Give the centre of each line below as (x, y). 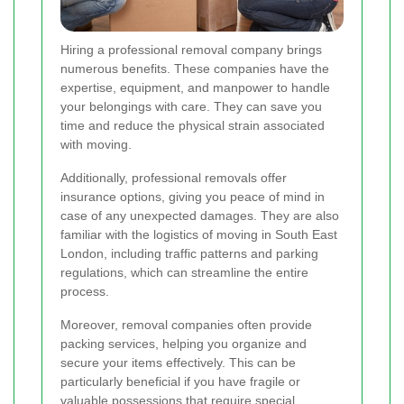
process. (85, 292)
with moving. (96, 145)
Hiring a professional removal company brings (191, 50)
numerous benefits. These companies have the (195, 69)
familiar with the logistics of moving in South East (199, 235)
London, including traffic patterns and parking (189, 254)
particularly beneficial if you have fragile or (180, 382)
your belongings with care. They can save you (191, 107)
